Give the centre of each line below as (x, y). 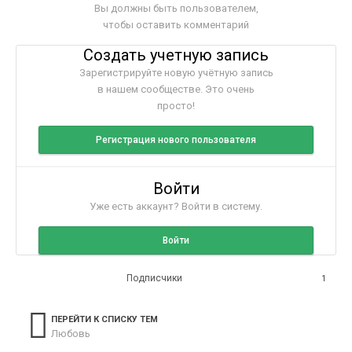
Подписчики (154, 278)
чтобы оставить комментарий (176, 24)
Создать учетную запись (176, 55)
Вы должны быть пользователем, (176, 8)
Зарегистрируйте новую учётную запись (176, 72)
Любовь (71, 334)
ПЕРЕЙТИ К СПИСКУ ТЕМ (104, 319)
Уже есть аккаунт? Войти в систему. (176, 206)
